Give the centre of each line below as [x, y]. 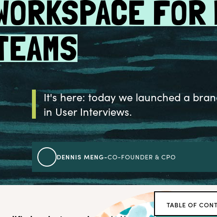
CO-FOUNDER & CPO [142, 157]
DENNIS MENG [81, 157]
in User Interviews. [88, 111]
